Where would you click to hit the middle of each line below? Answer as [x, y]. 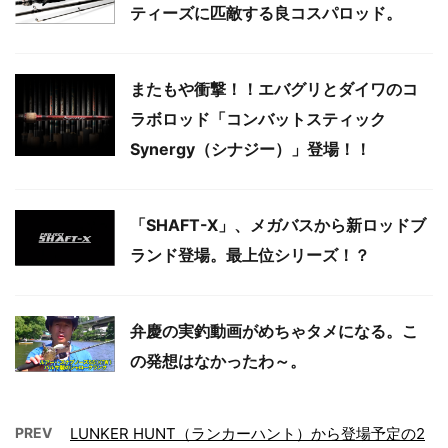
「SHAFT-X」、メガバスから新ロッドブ [278, 225]
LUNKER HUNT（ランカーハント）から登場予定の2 [247, 433]
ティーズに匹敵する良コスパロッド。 [266, 13]
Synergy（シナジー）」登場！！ [250, 149]
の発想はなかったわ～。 [218, 361]
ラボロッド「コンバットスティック [258, 119]
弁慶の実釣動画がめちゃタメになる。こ [274, 331]
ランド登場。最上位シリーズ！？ [250, 255]
